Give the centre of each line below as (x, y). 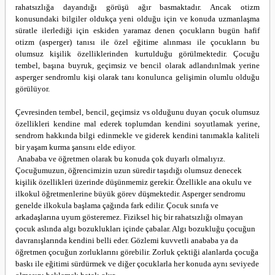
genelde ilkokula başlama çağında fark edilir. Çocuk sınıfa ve (117, 205)
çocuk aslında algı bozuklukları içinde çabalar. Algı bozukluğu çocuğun (135, 229)
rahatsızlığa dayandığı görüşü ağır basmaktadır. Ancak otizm (137, 7)
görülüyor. (33, 89)
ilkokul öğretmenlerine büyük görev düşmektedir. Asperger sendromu (130, 194)
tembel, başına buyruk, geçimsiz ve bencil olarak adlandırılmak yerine (137, 65)
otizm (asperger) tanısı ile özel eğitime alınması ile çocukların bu (137, 42)
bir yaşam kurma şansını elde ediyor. (76, 147)
